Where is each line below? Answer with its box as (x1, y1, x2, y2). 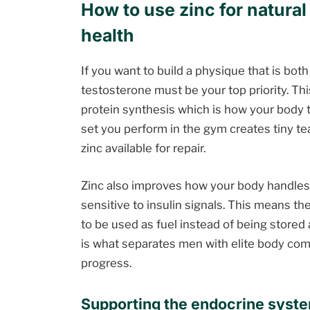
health (81, 24, 135, 46)
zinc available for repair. (81, 141, 206, 156)
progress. (81, 255, 132, 270)
